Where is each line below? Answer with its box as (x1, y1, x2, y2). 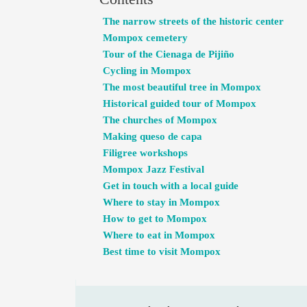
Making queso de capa (102, 130, 202, 142)
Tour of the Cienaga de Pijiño (102, 48, 234, 60)
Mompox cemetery (102, 32, 188, 43)
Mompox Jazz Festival (102, 163, 204, 175)
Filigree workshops (102, 147, 188, 158)
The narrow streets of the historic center (102, 15, 284, 27)
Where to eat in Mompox (102, 229, 215, 241)
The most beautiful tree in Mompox (102, 81, 261, 93)
